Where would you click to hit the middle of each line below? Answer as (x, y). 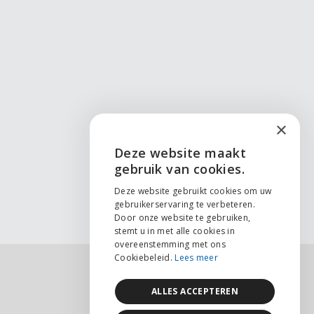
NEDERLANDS (265, 188)
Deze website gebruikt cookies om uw (193, 191)
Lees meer (196, 258)
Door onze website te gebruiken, (183, 218)
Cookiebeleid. (143, 258)
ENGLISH (257, 159)
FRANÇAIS (258, 217)
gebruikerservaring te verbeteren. (185, 204)
